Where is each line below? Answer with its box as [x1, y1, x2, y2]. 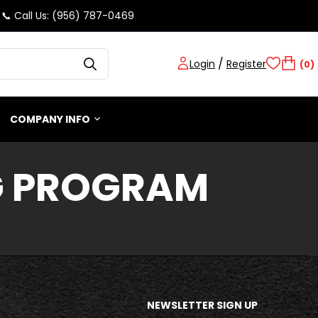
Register [226, 57, 267, 72]
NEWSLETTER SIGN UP [147, 297, 258, 312]
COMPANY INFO [10, 111, 90, 126]
